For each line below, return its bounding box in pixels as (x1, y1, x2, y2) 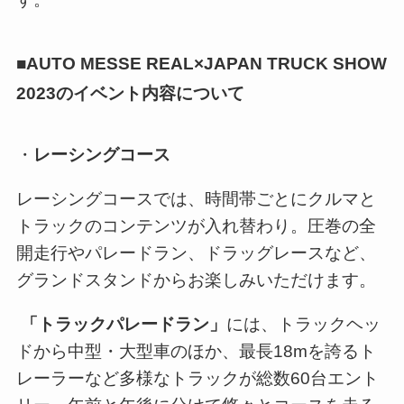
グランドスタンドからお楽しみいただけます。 (15, 270, 376, 289)
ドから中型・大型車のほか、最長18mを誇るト (15, 341, 376, 361)
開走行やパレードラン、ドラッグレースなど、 (15, 243, 376, 262)
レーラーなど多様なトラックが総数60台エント (15, 368, 379, 388)
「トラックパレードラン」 (20, 314, 226, 334)
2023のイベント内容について (15, 83, 244, 103)
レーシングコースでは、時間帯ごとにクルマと (15, 188, 376, 208)
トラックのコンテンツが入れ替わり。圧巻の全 (15, 216, 376, 235)
